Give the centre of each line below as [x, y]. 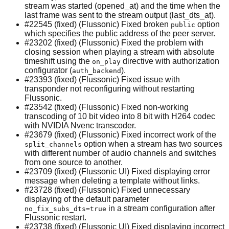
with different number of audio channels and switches [120, 153]
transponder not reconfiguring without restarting [110, 88]
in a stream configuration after [161, 208]
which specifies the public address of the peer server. [120, 33]
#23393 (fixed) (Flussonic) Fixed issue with [102, 79]
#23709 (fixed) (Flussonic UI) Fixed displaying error [117, 171]
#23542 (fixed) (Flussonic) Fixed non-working [107, 107]
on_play [106, 61]
